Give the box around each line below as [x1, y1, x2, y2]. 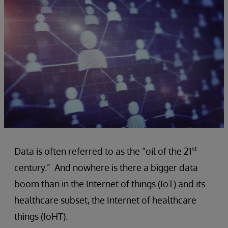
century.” [14, 162, 50, 173]
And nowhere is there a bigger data [54, 162, 198, 173]
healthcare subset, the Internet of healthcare [14, 194, 196, 206]
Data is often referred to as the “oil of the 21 [14, 146, 192, 157]
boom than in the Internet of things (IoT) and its [14, 178, 205, 189]
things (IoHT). [14, 211, 68, 222]
